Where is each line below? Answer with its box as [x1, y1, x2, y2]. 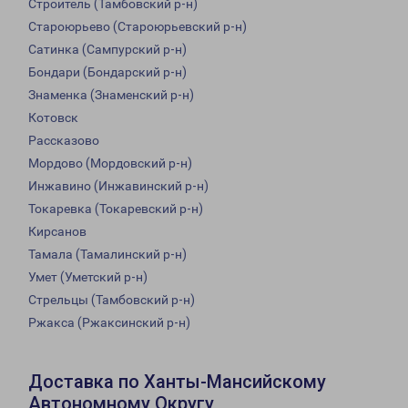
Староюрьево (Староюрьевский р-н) [28, 19, 247, 35]
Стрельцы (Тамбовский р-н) [28, 292, 195, 308]
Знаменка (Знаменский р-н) [28, 87, 194, 103]
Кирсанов [28, 224, 87, 240]
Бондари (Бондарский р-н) [28, 65, 187, 80]
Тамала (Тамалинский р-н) [28, 247, 187, 262]
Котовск [28, 110, 78, 126]
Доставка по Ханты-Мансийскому [28, 371, 326, 393]
